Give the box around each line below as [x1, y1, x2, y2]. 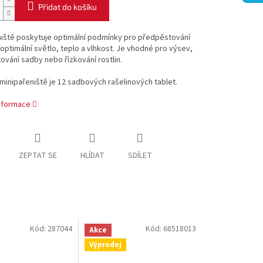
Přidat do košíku [38, 2, 97, 12]
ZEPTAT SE [18, 150, 57, 162]
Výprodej [89, 239, 122, 250]
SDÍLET [127, 150, 152, 162]
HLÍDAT [80, 150, 104, 162]
